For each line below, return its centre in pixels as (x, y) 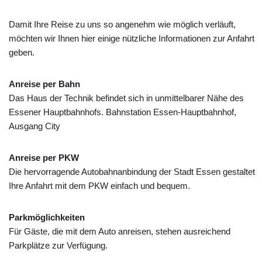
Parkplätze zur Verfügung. (58, 245)
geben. (22, 52)
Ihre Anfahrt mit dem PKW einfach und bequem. (99, 186)
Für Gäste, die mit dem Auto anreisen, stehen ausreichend (120, 231)
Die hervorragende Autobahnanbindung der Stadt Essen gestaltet (132, 172)
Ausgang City (35, 126)
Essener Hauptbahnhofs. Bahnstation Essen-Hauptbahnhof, (123, 112)
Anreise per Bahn (44, 84)
